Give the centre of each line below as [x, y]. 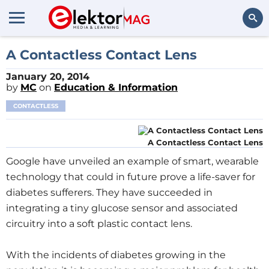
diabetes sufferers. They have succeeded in [109, 192]
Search [244, 51]
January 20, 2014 [48, 77]
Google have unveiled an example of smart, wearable [132, 161]
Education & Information [116, 87]
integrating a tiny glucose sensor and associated [122, 208]
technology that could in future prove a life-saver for [131, 177]
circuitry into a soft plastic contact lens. [99, 224]
